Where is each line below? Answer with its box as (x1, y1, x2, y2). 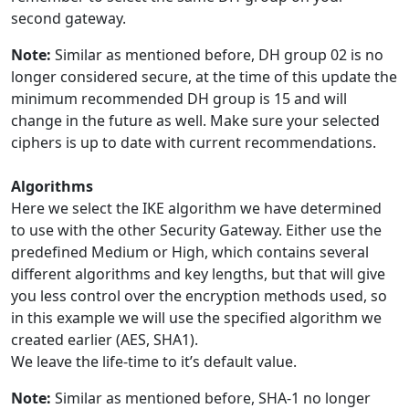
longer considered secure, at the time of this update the (11, 66, 397, 87)
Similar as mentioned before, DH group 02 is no (51, 44, 383, 65)
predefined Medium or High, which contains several (11, 241, 369, 262)
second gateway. (11, 7, 126, 28)
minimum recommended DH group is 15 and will (11, 88, 347, 109)
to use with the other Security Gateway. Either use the (11, 219, 382, 240)
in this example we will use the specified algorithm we (11, 307, 382, 328)
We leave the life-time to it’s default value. (11, 351, 297, 372)
